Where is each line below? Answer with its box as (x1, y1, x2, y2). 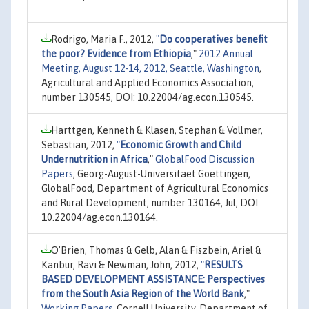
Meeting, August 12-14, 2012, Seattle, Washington (41, 62, 259, 74)
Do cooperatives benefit (159, 33, 268, 45)
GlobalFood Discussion (155, 153, 255, 165)
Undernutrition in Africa (41, 153, 148, 165)
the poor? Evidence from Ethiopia (41, 48, 191, 59)
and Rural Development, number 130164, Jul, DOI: (41, 197, 260, 208)
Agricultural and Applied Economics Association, (41, 77, 254, 88)
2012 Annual (199, 48, 253, 59)
